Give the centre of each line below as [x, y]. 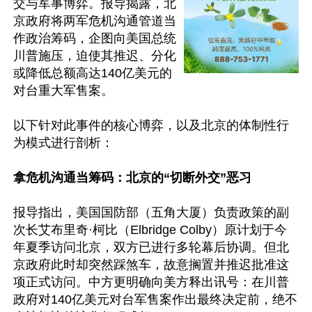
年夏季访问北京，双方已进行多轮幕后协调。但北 [151, 247]
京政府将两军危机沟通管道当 [95, 21]
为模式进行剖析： [65, 143]
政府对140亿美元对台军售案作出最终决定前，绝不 [155, 299]
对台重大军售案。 [63, 91]
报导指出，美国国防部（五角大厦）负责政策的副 [151, 212]
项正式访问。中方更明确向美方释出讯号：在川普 [151, 282]
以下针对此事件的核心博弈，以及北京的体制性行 [151, 125]
